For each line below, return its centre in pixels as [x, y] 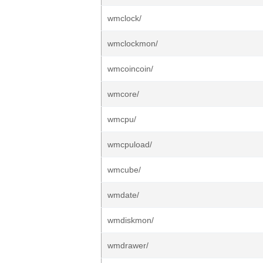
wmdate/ [123, 195]
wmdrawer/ [128, 245]
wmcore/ [123, 94]
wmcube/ [124, 170]
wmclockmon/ [133, 43]
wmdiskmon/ [131, 220]
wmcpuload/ [130, 144]
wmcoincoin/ [130, 69]
